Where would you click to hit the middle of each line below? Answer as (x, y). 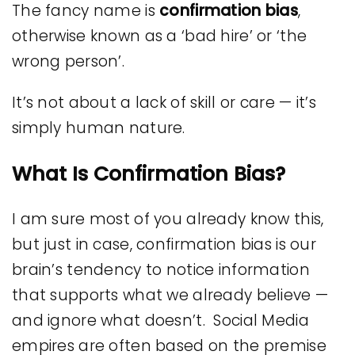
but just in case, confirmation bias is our (164, 244)
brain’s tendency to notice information (161, 269)
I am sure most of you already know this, (168, 219)
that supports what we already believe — (170, 295)
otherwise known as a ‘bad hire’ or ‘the (160, 36)
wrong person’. (68, 61)
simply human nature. (99, 128)
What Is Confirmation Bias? (149, 174)
